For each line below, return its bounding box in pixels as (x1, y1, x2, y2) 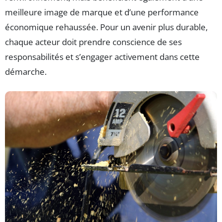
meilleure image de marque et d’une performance (5, 6, 199, 18)
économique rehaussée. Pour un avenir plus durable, (5, 21, 208, 33)
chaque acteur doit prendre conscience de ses (5, 36, 182, 48)
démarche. (5, 66, 47, 78)
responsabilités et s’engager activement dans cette (5, 51, 200, 63)
